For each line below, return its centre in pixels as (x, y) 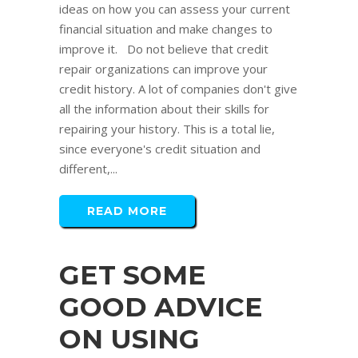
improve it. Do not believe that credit (164, 49)
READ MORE (127, 211)
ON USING (129, 339)
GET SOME (133, 275)
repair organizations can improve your (163, 69)
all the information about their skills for (164, 109)
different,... (88, 169)
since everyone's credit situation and (160, 149)
